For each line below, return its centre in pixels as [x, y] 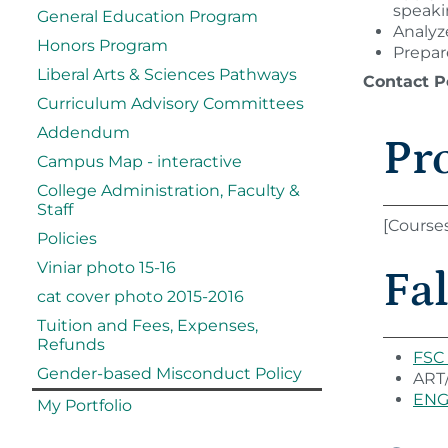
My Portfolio [84, 405]
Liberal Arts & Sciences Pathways [167, 74]
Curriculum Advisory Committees [170, 103]
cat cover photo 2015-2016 [140, 296]
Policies [67, 238]
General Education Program [147, 16]
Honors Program [102, 45]
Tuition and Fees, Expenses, [147, 325]
